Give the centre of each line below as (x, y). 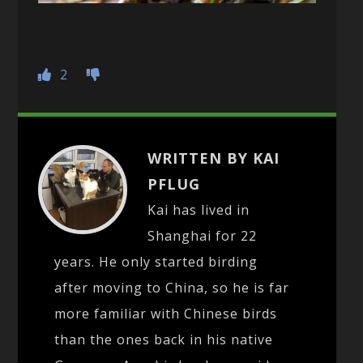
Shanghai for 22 (203, 235)
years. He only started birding (156, 261)
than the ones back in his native (164, 339)
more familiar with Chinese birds (166, 313)
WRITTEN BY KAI (214, 158)
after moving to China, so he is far (172, 287)
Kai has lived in (199, 209)
